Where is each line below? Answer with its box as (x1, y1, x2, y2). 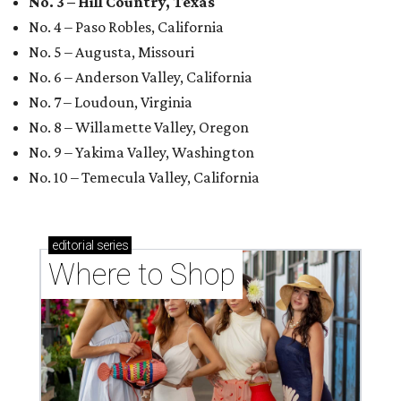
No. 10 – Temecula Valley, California (29, 168, 260, 187)
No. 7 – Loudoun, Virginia (29, 93, 192, 112)
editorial (52, 238, 94, 253)
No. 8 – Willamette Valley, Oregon (29, 118, 249, 137)
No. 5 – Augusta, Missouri (29, 43, 194, 62)
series (93, 238, 129, 253)
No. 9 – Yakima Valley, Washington (29, 143, 254, 162)
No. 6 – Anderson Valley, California (29, 68, 252, 87)
